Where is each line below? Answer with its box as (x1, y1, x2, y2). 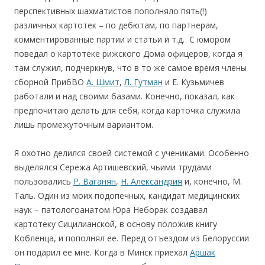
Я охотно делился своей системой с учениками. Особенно (14, 147, 249, 159)
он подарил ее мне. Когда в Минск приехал (14, 246, 190, 258)
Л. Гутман (124, 76, 163, 88)
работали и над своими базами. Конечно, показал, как (14, 90, 235, 102)
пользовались (14, 175, 73, 187)
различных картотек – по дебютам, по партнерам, (14, 19, 218, 31)
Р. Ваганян (73, 175, 116, 187)
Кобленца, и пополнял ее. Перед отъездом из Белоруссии (14, 232, 249, 244)
